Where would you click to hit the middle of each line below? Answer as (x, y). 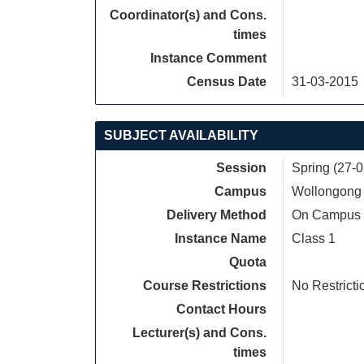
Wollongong (327, 191)
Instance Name (221, 238)
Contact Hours (221, 309)
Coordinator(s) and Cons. (188, 15)
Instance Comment (208, 58)
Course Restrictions (205, 286)
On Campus (326, 215)
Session (241, 168)
